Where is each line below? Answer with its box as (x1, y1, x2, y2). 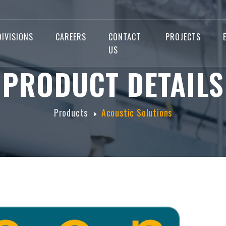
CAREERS (55, 31, 86, 43)
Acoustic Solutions (101, 106, 173, 119)
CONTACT (108, 31, 141, 43)
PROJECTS (165, 31, 201, 43)
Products (53, 106, 90, 119)
